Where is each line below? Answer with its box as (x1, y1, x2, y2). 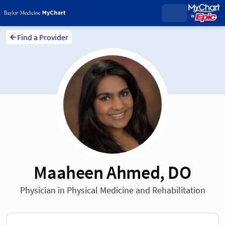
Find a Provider (17, 32, 69, 43)
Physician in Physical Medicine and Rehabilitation (20, 184, 205, 196)
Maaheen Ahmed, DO (34, 161, 191, 184)
